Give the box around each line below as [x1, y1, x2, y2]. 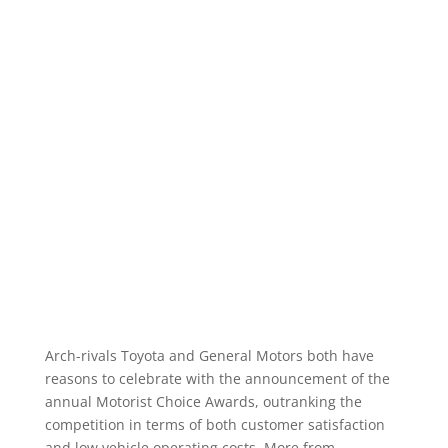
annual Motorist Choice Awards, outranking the [44, 392, 362, 411]
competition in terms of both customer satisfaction [44, 415, 385, 434]
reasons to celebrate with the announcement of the [44, 369, 390, 388]
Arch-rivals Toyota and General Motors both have [44, 346, 374, 365]
